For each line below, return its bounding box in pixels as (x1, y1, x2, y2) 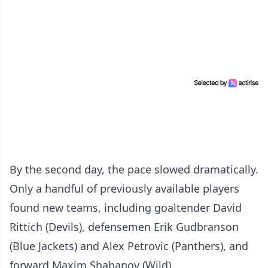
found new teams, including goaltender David (10, 200, 242, 215)
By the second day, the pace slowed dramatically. (10, 162, 258, 176)
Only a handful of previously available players (10, 181, 239, 196)
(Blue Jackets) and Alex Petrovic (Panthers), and (10, 239, 248, 253)
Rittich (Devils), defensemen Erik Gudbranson (10, 220, 239, 234)
